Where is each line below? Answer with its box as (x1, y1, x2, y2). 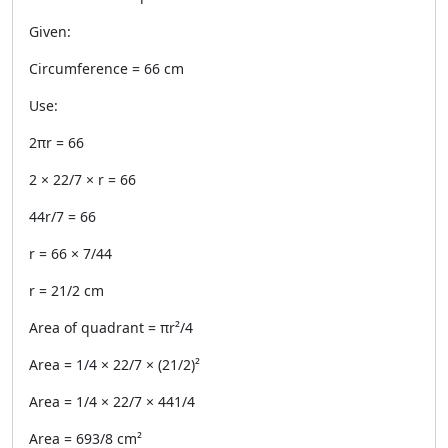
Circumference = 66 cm (29, 59, 184, 78)
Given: (29, 22, 71, 41)
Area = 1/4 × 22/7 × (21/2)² (29, 355, 200, 374)
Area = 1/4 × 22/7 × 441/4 (29, 392, 195, 411)
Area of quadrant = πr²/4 (29, 318, 193, 337)
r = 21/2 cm (29, 281, 104, 300)
